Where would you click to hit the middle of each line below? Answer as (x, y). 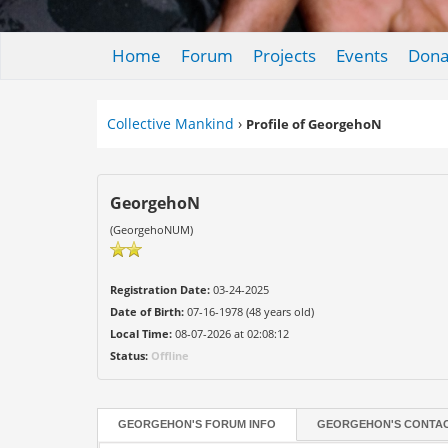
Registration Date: (160, 289)
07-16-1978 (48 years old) (249, 311)
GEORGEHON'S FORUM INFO (197, 424)
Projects (284, 55)
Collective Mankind (171, 123)
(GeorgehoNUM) (152, 229)
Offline (170, 355)
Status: (129, 355)
